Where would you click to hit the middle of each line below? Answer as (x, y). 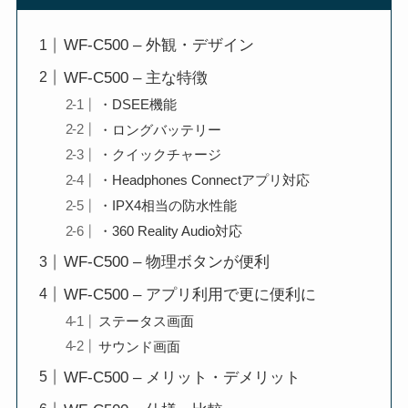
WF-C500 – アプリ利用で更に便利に (189, 294)
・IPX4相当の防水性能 (168, 206)
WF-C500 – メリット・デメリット (182, 378)
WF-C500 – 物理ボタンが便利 (166, 262)
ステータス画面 (147, 321)
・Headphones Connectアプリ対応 (204, 180)
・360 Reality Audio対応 (171, 230)
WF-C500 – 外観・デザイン (158, 46)
